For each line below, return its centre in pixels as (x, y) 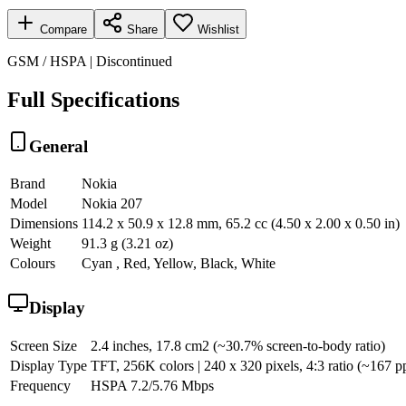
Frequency (40, 385)
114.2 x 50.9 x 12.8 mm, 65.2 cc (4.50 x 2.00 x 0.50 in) (241, 224)
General (58, 146)
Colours (33, 264)
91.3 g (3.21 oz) (127, 244)
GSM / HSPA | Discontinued (90, 61)
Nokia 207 (112, 204)
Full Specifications (93, 99)
